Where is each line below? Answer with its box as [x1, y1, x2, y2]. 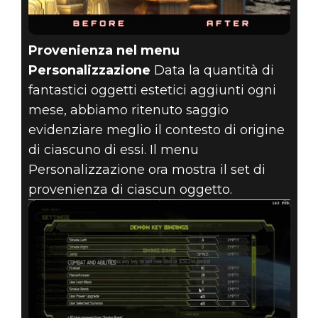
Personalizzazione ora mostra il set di [28, 161, 265, 177]
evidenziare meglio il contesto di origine [28, 121, 285, 138]
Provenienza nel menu [28, 42, 180, 58]
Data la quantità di [150, 62, 274, 78]
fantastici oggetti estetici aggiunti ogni [28, 82, 276, 98]
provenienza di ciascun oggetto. [28, 181, 232, 197]
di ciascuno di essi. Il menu [28, 141, 199, 158]
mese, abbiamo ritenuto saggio [28, 102, 229, 118]
